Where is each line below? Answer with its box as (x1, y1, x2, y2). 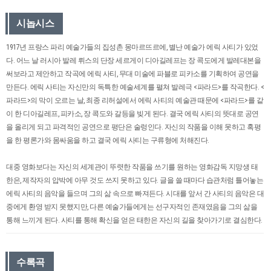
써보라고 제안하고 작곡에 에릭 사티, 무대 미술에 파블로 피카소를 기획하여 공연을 (6, 69, 259, 78)
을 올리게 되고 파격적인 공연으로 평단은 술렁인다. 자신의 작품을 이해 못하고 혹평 (6, 122, 261, 131)
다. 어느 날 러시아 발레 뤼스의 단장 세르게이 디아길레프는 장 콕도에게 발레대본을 (6, 56, 261, 65)
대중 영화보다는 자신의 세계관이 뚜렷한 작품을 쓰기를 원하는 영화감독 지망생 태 (6, 162, 258, 171)
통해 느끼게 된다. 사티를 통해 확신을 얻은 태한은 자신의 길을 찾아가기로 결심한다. (6, 215, 263, 224)
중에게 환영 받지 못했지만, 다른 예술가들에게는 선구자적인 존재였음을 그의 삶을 (6, 202, 257, 211)
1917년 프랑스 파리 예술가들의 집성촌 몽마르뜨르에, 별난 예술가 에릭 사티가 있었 (6, 42, 258, 51)
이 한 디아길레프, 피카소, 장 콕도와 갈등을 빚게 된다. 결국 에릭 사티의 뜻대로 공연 (6, 109, 259, 118)
